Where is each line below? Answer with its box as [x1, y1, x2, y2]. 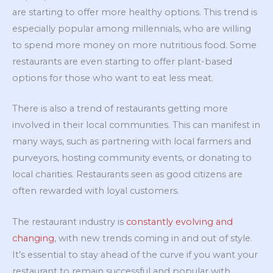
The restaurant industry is [12, 216, 126, 227]
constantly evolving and [126, 216, 233, 227]
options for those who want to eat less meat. [12, 73, 213, 84]
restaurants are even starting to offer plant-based [12, 56, 232, 68]
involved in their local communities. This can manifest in [12, 119, 260, 131]
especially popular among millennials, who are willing [12, 23, 251, 35]
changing [12, 232, 54, 244]
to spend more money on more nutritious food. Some [12, 40, 257, 51]
